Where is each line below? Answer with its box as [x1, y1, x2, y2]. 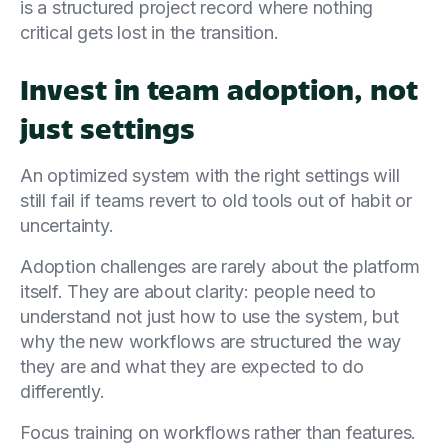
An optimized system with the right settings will [20, 164, 400, 186]
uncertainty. [20, 214, 114, 236]
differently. [20, 380, 105, 402]
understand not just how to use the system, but [20, 305, 399, 327]
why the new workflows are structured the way [20, 330, 402, 352]
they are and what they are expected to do [20, 355, 364, 377]
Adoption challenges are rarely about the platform [20, 255, 421, 277]
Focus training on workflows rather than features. [20, 421, 417, 443]
